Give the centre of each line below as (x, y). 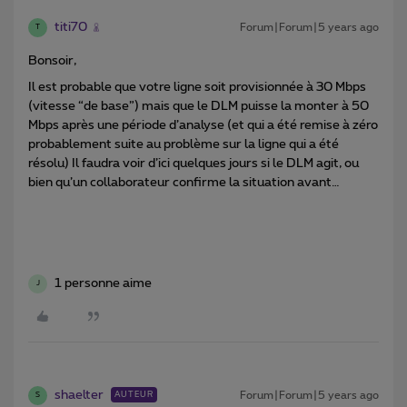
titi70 (71, 27)
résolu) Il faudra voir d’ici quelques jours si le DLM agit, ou (194, 163)
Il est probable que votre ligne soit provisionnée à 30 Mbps (197, 87)
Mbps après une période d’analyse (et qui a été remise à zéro (203, 125)
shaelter (79, 395)
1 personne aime (103, 283)
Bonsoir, (52, 60)
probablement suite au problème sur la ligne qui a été (184, 144)
